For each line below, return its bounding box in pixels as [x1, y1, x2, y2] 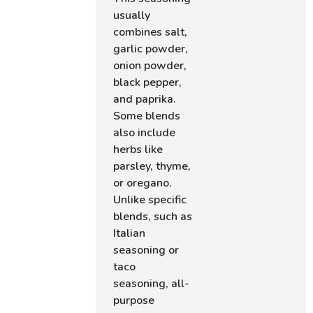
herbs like [113, 141, 163, 157]
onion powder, [113, 57, 187, 73]
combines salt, [113, 24, 188, 40]
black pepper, [113, 74, 182, 90]
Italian [113, 225, 146, 241]
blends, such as [113, 208, 193, 224]
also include [113, 124, 176, 140]
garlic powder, [113, 41, 189, 57]
